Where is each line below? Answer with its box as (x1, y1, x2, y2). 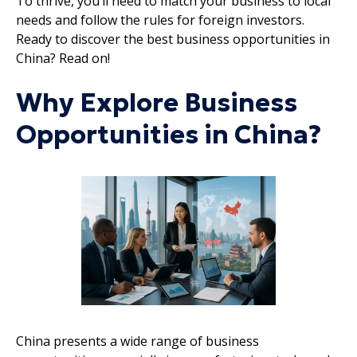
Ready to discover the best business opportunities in (16, 29, 330, 48)
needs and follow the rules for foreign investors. (16, 10, 304, 29)
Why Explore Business (16, 86, 297, 119)
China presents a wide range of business (16, 331, 259, 350)
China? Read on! (16, 49, 110, 67)
